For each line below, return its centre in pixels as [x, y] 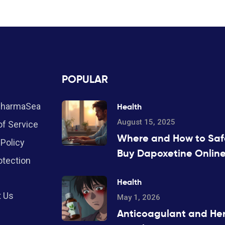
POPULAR [85, 80]
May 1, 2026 [139, 198]
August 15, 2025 [146, 122]
